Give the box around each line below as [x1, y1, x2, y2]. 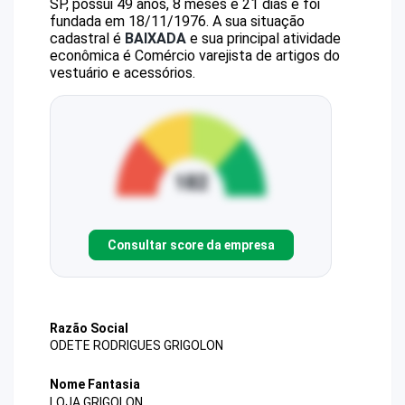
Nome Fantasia [50, 377, 140, 392]
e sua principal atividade [186, 30, 341, 47]
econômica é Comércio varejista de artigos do [50, 47, 340, 64]
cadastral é [50, 30, 125, 47]
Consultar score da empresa [107, 237, 275, 252]
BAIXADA [125, 30, 186, 47]
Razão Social [50, 321, 128, 335]
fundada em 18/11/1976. [50, 13, 209, 30]
